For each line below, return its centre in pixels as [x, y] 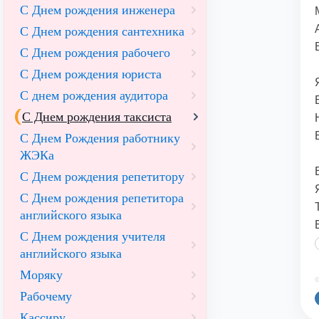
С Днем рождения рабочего [95, 53]
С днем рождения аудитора [94, 95]
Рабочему [46, 296]
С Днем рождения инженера [98, 10]
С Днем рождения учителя [93, 236]
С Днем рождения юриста [91, 74]
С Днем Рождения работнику [100, 138]
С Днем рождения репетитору [102, 177]
